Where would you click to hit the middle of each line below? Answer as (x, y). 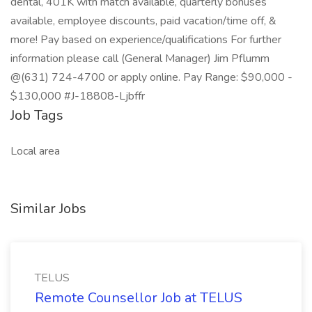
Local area (35, 151)
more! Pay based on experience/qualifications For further (146, 40)
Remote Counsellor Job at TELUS (139, 298)
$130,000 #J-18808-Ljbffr (78, 96)
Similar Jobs (48, 209)
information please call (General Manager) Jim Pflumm (140, 58)
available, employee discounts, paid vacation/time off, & (143, 21)
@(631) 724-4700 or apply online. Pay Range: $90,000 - (151, 77)
